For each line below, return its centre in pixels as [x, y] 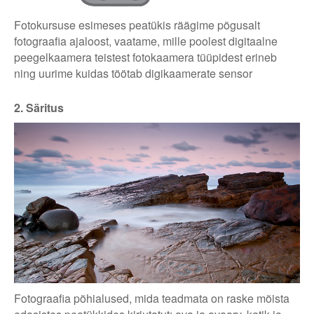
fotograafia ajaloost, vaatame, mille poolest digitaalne [146, 41]
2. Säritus [39, 107]
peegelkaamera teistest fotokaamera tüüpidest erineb [145, 57]
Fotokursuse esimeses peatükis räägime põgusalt [137, 25]
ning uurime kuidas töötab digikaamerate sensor [133, 73]
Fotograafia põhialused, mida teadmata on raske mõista [152, 299]
